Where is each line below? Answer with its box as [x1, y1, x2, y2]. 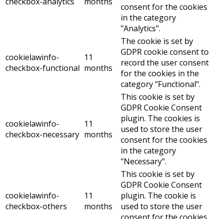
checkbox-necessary [5, 129, 79, 140]
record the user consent [121, 57, 209, 68]
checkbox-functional [5, 62, 80, 73]
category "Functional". [121, 78, 200, 89]
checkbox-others [5, 200, 67, 212]
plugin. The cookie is [121, 190, 196, 201]
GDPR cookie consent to [121, 46, 209, 57]
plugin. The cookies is [121, 112, 200, 124]
